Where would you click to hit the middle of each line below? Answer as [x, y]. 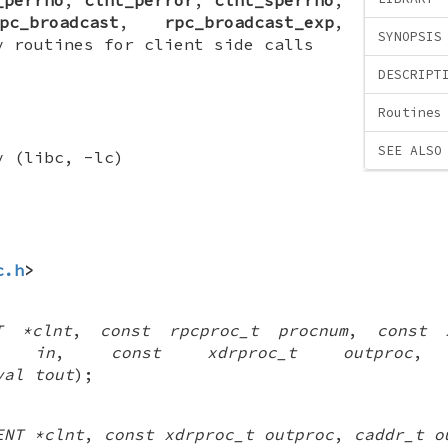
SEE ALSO [410, 151]
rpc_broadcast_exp [249, 21]
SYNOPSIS [410, 37]
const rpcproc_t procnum [224, 329]
